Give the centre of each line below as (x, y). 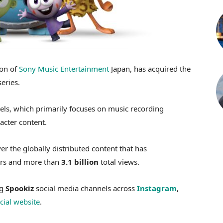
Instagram (157, 188)
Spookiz (20, 188)
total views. (119, 162)
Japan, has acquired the (150, 69)
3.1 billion (79, 162)
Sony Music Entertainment (64, 69)
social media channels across (85, 188)
